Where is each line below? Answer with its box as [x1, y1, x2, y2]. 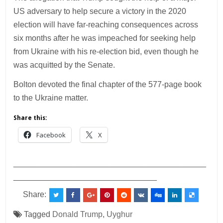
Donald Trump [52, 210, 103, 219]
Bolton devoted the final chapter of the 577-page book [13, 80, 202, 89]
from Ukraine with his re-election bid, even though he [13, 47, 199, 56]
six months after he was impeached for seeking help [13, 33, 196, 42]
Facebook [36, 130, 66, 139]
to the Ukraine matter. [13, 93, 89, 102]
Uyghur [107, 210, 133, 219]
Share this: [13, 114, 47, 121]
